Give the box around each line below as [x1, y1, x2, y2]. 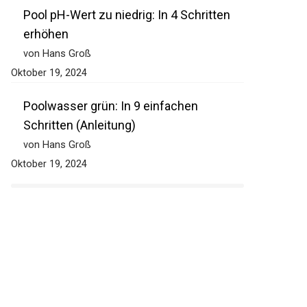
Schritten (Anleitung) [23, 118, 136, 133]
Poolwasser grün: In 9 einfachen [23, 99, 198, 114]
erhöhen [23, 27, 69, 42]
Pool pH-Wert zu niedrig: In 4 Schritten [23, 8, 230, 23]
